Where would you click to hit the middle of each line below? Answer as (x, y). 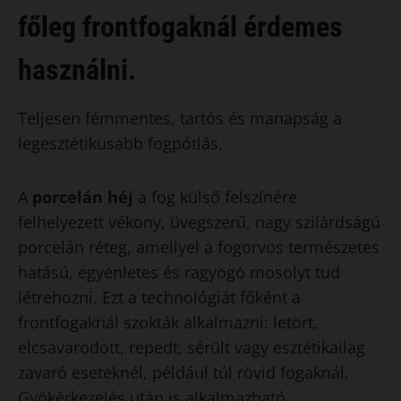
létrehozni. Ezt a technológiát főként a (159, 297)
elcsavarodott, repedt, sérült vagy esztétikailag (192, 347)
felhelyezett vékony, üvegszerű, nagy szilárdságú (199, 222)
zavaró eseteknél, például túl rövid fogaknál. (183, 372)
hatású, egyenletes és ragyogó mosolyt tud (179, 272)
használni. (77, 70)
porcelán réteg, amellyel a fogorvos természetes (199, 247)
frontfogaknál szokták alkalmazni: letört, (168, 322)
